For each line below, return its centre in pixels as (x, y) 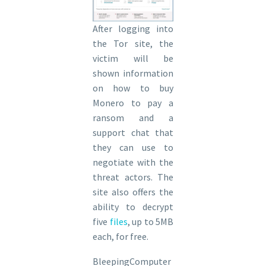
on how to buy (133, 88)
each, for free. (121, 236)
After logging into (133, 28)
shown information (133, 73)
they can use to (133, 147)
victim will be (133, 58)
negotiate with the (133, 162)
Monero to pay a (133, 102)
